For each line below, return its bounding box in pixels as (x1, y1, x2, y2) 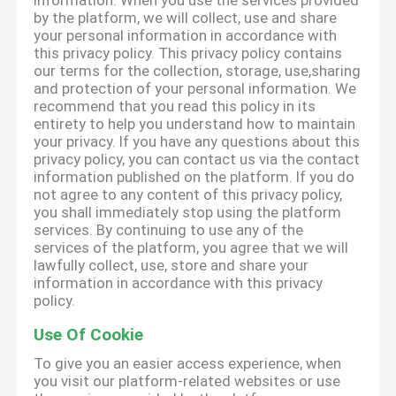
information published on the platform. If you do (34, 168, 355, 187)
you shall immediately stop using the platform (34, 203, 342, 222)
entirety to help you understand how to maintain (34, 115, 356, 133)
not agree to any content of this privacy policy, (34, 186, 343, 204)
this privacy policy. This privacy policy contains (34, 44, 343, 63)
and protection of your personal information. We (34, 80, 357, 98)
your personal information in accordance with (34, 27, 338, 45)
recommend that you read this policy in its (34, 97, 316, 116)
